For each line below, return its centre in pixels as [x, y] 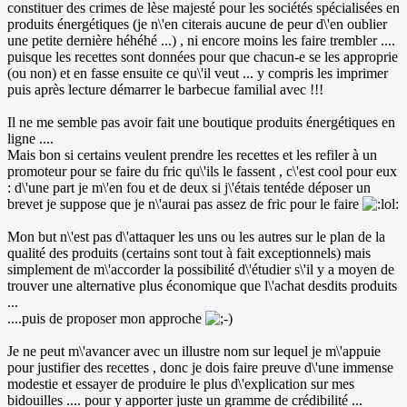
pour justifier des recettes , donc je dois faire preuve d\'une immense [200, 368]
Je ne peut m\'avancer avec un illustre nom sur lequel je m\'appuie [194, 352]
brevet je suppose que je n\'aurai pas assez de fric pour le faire [185, 204]
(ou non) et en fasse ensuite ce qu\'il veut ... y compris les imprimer [198, 74]
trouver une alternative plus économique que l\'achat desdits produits [202, 286]
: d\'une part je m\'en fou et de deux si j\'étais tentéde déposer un [189, 188]
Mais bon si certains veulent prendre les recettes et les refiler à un [192, 155]
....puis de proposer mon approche [106, 319]
